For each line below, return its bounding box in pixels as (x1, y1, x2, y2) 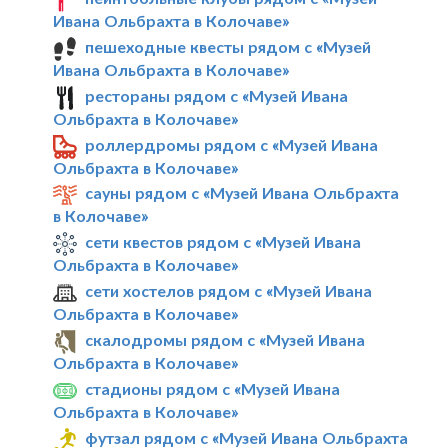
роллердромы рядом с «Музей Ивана (85, 134, 379, 154)
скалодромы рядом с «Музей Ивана (85, 330, 366, 350)
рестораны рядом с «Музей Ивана (85, 85, 349, 105)
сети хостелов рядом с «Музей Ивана (85, 281, 373, 301)
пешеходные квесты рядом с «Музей (85, 37, 372, 56)
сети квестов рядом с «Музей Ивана (85, 232, 362, 252)
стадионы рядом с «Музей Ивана (85, 378, 341, 398)
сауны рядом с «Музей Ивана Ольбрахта (85, 183, 400, 203)
